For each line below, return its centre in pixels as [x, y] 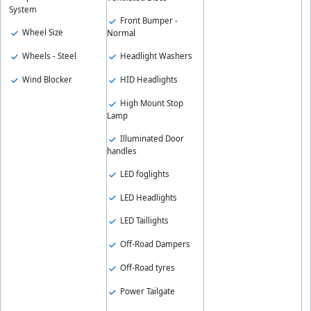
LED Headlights [147, 197]
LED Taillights [143, 221]
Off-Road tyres [146, 268]
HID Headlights [148, 79]
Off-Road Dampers [154, 244]
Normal [121, 33]
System [23, 10]
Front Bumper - [148, 21]
